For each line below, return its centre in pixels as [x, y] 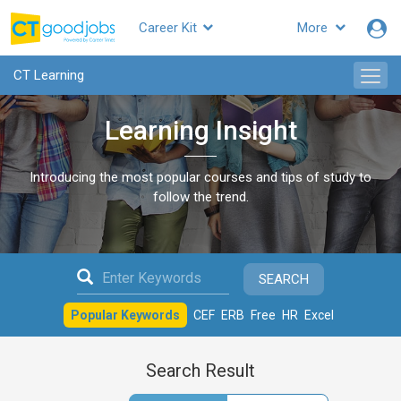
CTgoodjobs [83, 60]
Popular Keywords [125, 316]
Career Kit [170, 28]
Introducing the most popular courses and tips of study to [200, 177]
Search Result [200, 371]
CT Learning [49, 75]
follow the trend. [200, 197]
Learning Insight [200, 130]
